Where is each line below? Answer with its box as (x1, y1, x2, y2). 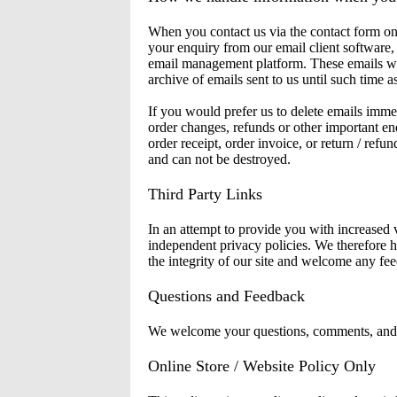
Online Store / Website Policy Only (148, 357, 376, 375)
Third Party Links (148, 185, 262, 203)
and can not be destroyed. (148, 152, 291, 167)
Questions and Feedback (148, 287, 305, 305)
